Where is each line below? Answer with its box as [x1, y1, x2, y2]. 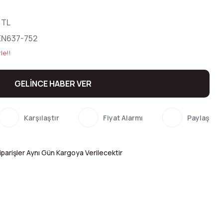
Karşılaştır [23, 112, 59, 122]
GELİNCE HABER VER [14, 78, 92, 89]
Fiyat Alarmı [103, 112, 143, 122]
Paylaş [187, 112, 210, 122]
